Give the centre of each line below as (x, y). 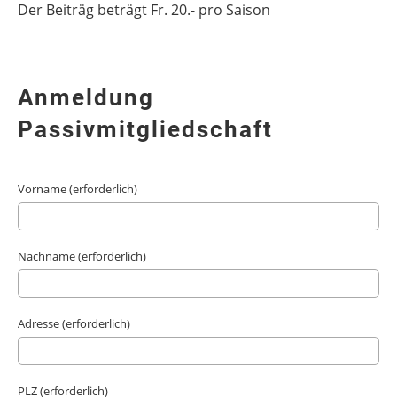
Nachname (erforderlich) (82, 256)
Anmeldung (86, 97)
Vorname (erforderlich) (78, 189)
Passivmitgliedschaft (145, 129)
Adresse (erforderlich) (74, 323)
